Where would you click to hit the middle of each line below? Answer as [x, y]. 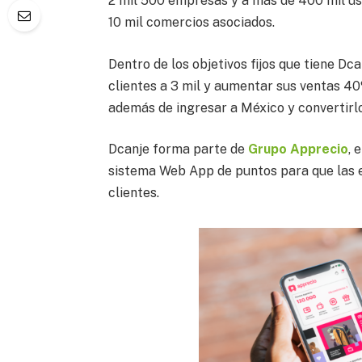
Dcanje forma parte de [177, 149]
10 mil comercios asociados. [192, 23]
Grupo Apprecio [297, 149]
